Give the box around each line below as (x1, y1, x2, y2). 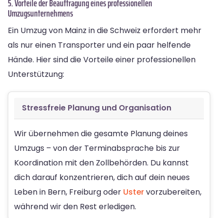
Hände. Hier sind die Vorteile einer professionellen (8, 54, 196, 65)
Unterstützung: (8, 68, 64, 80)
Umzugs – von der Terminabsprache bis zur (14, 142, 180, 154)
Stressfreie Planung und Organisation (22, 102, 171, 113)
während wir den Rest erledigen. (14, 200, 136, 212)
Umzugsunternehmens (8, 5, 73, 20)
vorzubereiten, (144, 186, 201, 198)
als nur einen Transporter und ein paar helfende (8, 39, 191, 51)
